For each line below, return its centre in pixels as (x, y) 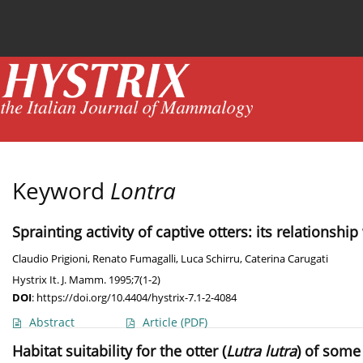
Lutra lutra (261, 351)
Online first (235, 22)
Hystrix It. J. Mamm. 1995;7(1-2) (86, 280)
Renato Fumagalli (134, 259)
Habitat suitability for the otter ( (119, 351)
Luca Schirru (210, 259)
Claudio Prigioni (50, 259)
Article (162, 322)
